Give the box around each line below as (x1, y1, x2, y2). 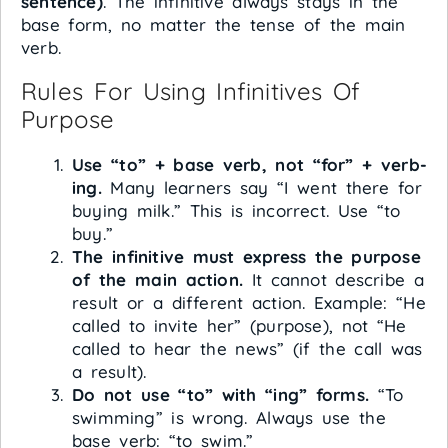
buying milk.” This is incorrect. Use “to (72, 199, 401, 221)
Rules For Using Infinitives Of (21, 75, 361, 106)
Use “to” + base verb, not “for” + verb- (72, 153, 428, 175)
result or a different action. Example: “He (72, 291, 426, 313)
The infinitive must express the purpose (72, 245, 421, 267)
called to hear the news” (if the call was (72, 337, 423, 359)
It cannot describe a (243, 268, 424, 290)
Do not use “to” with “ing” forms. (72, 383, 369, 405)
